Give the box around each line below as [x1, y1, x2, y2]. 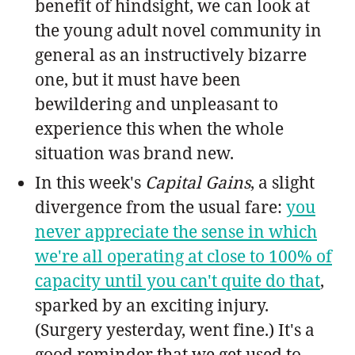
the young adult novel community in [35, 18, 322, 41]
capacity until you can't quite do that [35, 269, 320, 292]
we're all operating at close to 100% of [35, 244, 332, 267]
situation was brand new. [35, 141, 234, 164]
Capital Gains [145, 170, 250, 193]
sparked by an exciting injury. [35, 293, 269, 316]
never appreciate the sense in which [35, 219, 317, 242]
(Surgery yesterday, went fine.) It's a [35, 318, 315, 341]
